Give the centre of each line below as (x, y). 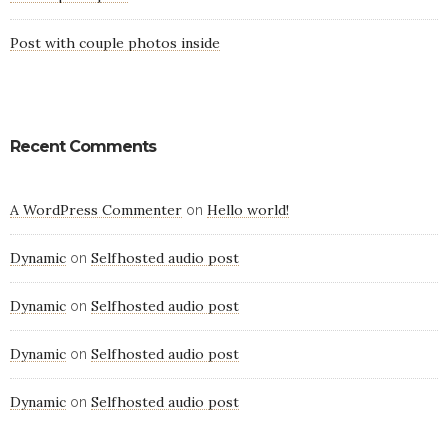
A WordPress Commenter (96, 210)
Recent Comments (83, 147)
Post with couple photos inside (115, 43)
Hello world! (248, 210)
